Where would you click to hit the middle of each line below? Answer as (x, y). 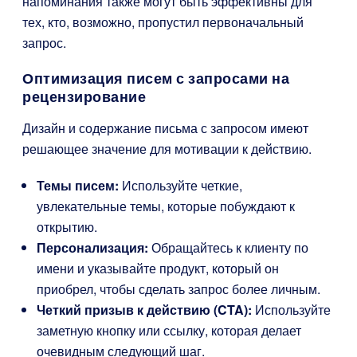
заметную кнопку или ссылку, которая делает (169, 330)
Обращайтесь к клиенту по (228, 247)
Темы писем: (78, 185)
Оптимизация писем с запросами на (156, 78)
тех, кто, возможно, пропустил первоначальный (163, 22)
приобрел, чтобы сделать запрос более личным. (178, 289)
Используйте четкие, (180, 185)
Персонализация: (92, 247)
